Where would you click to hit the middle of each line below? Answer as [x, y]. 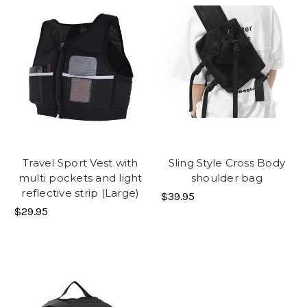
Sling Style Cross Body [226, 162]
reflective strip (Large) [81, 193]
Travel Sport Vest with [81, 162]
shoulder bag [226, 177]
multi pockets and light [80, 177]
